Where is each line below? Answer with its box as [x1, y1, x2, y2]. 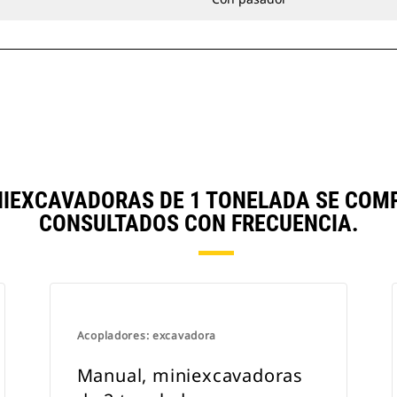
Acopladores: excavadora [76, 328, 217, 343]
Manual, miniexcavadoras [76, 363, 304, 387]
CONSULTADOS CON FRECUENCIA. [38, 210, 359, 237]
